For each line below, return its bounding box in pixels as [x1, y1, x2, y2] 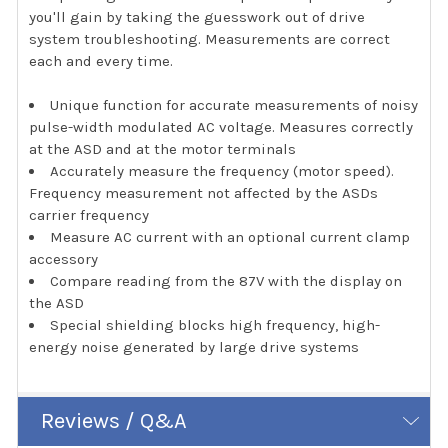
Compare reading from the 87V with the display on [50, 272, 403, 291]
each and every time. [29, 51, 174, 70]
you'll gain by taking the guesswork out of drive [29, 7, 366, 26]
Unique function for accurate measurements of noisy [50, 96, 419, 115]
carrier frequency [29, 206, 150, 225]
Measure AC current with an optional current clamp [50, 228, 411, 247]
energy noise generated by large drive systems [29, 338, 360, 357]
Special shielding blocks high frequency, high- [50, 316, 381, 335]
